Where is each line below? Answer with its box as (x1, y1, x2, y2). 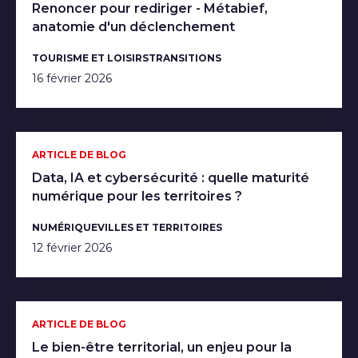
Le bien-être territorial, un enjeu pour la (32, 339, 292, 355)
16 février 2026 (32, 70, 112, 86)
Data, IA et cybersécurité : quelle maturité (32, 169, 309, 185)
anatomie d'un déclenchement (32, 18, 235, 34)
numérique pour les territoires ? (32, 188, 242, 204)
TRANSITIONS (149, 51, 221, 64)
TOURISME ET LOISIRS (32, 51, 149, 64)
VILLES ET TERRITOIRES (97, 221, 222, 233)
